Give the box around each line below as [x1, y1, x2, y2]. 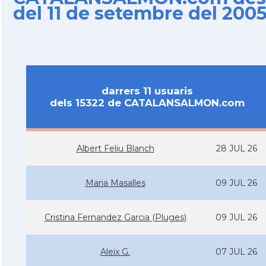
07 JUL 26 [216, 246, 257, 257]
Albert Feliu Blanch [76, 143, 154, 154]
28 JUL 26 [216, 143, 257, 154]
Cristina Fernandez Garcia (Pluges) [44, 212, 186, 223]
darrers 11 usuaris [101, 85, 193, 97]
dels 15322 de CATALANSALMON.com [49, 97, 245, 109]
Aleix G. [100, 246, 130, 257]
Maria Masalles [85, 178, 145, 188]
